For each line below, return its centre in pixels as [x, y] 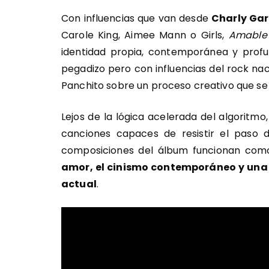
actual [79, 184]
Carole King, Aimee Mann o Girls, [145, 35]
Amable [248, 35]
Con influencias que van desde [136, 18]
